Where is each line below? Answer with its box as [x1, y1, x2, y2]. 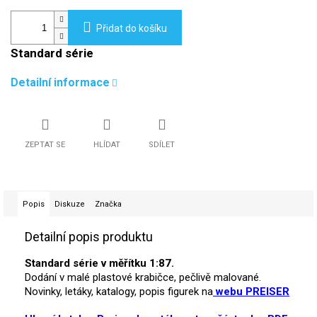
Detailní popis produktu [25, 229, 153, 245]
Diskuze [54, 200, 85, 209]
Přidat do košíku [96, 23, 167, 35]
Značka [95, 200, 122, 209]
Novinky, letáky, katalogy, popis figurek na [25, 285, 213, 299]
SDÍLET [149, 140, 175, 150]
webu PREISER [213, 285, 289, 299]
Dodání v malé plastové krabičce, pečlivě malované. [25, 271, 261, 284]
